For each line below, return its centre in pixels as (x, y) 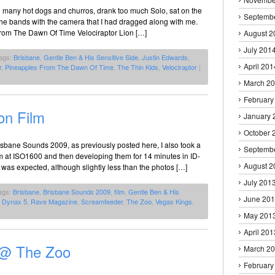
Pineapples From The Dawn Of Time (59, 67)
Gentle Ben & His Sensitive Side (91, 57)
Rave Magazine (54, 201)
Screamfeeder (102, 201)
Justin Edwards (165, 57)
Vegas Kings (174, 201)
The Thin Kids (138, 67)
